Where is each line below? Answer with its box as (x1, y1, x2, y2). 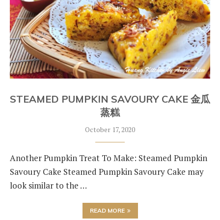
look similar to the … (10, 180, 87, 191)
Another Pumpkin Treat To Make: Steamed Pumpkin (10, 152, 207, 164)
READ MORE (89, 207, 125, 214)
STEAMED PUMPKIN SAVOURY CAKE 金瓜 (10, 93, 210, 105)
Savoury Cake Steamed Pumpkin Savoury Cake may (10, 166, 204, 177)
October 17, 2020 (85, 125, 135, 134)
